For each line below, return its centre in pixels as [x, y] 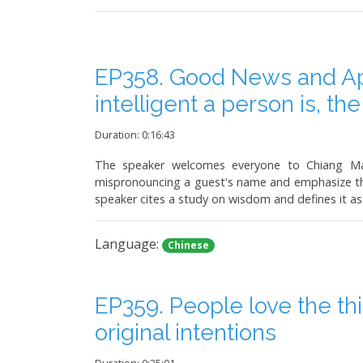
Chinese [189, 245]
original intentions [186, 332]
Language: [128, 243]
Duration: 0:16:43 [135, 134]
